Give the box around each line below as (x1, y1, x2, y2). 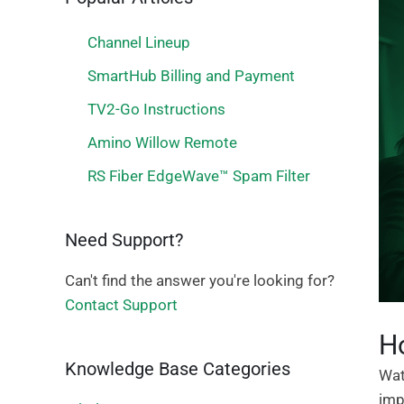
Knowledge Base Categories (65, 358, 290, 380)
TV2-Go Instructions (87, 100, 225, 118)
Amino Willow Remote (87, 133, 237, 151)
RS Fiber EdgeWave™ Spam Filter (87, 167, 310, 185)
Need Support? (65, 229, 183, 251)
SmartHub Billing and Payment (87, 67, 295, 85)
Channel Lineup (87, 33, 190, 51)
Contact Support (65, 296, 178, 314)
